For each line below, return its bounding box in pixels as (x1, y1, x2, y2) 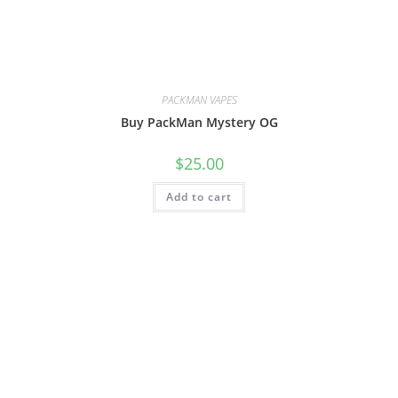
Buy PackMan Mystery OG (120, 113, 278, 131)
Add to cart (166, 188, 232, 204)
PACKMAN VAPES (161, 92, 237, 107)
